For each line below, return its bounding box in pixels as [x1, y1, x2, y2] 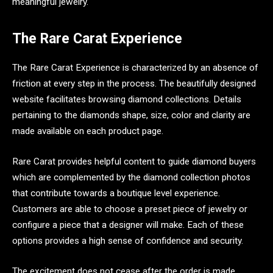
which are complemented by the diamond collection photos [12, 171, 250, 183]
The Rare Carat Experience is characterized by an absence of [12, 62, 258, 74]
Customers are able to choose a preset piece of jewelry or [12, 203, 247, 214]
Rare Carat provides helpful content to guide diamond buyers [12, 155, 256, 167]
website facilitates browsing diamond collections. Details [12, 94, 241, 105]
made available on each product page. [12, 126, 166, 137]
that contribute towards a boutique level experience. [12, 187, 220, 199]
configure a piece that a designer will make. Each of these [12, 219, 244, 230]
